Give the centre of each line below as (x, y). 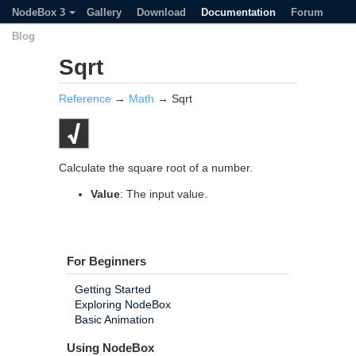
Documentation (238, 12)
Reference (85, 99)
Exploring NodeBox (123, 304)
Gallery (104, 12)
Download (161, 12)
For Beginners (106, 261)
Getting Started (113, 289)
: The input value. (164, 194)
